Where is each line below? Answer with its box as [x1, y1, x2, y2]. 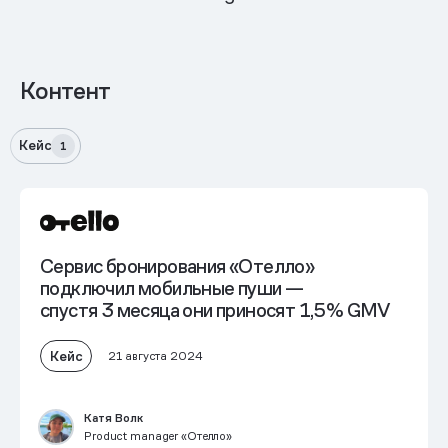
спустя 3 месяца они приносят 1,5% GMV [40, 298, 390, 323]
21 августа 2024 [108, 348, 203, 364]
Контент [20, 76, 111, 106]
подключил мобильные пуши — [40, 276, 304, 301]
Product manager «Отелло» [84, 428, 233, 444]
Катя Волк [84, 410, 143, 426]
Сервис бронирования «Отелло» [40, 254, 315, 279]
